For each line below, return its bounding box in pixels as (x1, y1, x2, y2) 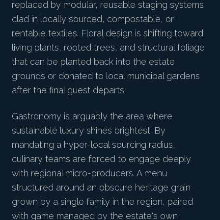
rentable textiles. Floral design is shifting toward (12, 28, 203, 39)
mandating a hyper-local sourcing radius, (12, 139, 175, 150)
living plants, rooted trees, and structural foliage (12, 42, 205, 53)
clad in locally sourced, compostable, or (12, 14, 174, 25)
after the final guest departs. (12, 85, 126, 96)
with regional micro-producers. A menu (12, 168, 167, 179)
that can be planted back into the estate (12, 56, 175, 67)
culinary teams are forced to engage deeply (12, 154, 191, 165)
